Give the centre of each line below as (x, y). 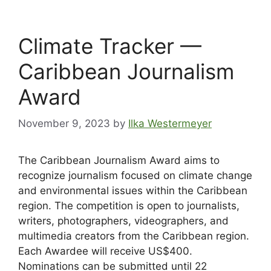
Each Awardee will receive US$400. (105, 251)
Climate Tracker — (110, 46)
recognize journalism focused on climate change (135, 176)
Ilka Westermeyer (170, 124)
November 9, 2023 (64, 124)
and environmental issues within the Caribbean (133, 191)
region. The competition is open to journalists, (129, 206)
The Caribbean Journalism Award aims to (119, 161)
